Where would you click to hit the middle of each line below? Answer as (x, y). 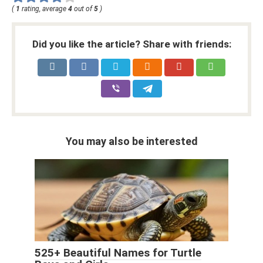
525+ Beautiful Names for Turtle (118, 253)
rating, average (44, 9)
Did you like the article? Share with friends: (131, 44)
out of (83, 9)
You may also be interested (131, 141)
